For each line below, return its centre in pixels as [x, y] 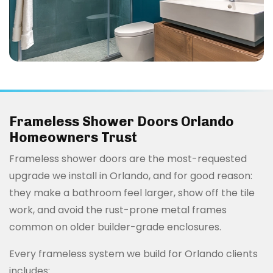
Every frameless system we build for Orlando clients [133, 253]
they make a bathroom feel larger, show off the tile [132, 193]
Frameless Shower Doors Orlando [122, 121]
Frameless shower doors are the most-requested [128, 158]
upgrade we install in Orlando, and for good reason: [131, 175]
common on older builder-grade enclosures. [115, 227]
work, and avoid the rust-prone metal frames [118, 210]
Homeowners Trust [73, 137]
